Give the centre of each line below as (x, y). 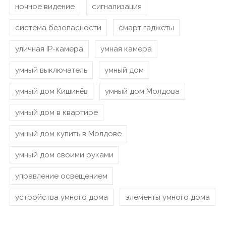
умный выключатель (51, 70)
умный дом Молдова (142, 91)
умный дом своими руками (64, 155)
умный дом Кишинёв (51, 91)
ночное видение (45, 7)
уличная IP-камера (49, 49)
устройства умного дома (62, 197)
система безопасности (58, 28)
